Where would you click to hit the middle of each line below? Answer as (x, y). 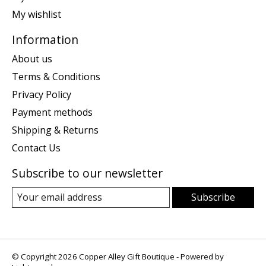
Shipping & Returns (55, 130)
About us (32, 59)
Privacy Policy (42, 95)
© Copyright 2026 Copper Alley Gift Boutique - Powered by (118, 257)
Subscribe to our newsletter (87, 173)
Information (45, 40)
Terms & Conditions (56, 77)
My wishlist (37, 15)
